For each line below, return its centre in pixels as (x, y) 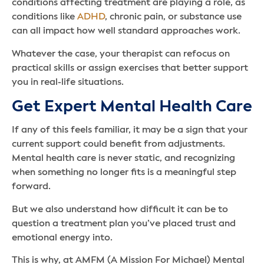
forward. (31, 187)
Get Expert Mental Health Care (132, 107)
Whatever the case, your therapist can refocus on (121, 54)
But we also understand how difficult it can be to (120, 209)
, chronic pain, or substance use (173, 17)
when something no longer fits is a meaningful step (124, 173)
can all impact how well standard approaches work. (126, 32)
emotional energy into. (62, 238)
